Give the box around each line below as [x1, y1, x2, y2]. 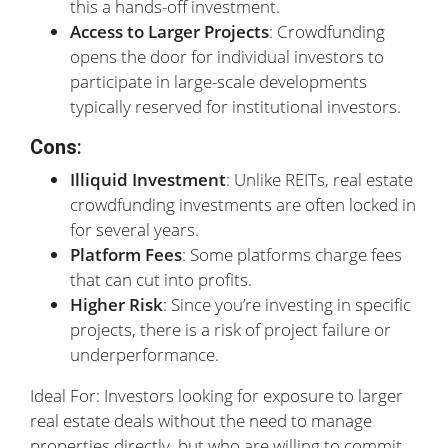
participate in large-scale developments [70, 70, 367, 93]
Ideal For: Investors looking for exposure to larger [30, 384, 403, 407]
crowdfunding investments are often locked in [70, 193, 416, 216]
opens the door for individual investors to [70, 45, 384, 68]
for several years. [70, 218, 199, 241]
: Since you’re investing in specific [163, 293, 411, 316]
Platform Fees [70, 243, 182, 266]
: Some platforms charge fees [182, 243, 402, 266]
